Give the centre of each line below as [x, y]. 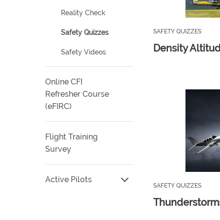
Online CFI [64, 82]
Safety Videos [83, 52]
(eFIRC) [58, 106]
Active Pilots [69, 179]
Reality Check [83, 13]
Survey [58, 149]
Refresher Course [77, 94]
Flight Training [71, 137]
